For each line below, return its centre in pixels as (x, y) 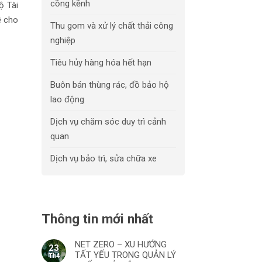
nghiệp (63, 40)
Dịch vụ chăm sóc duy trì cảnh (108, 122)
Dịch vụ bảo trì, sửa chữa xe (104, 158)
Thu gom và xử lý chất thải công (112, 26)
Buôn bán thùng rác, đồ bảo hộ (110, 85)
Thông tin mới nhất (97, 219)
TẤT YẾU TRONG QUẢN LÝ (125, 255)
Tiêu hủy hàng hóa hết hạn (101, 63)
